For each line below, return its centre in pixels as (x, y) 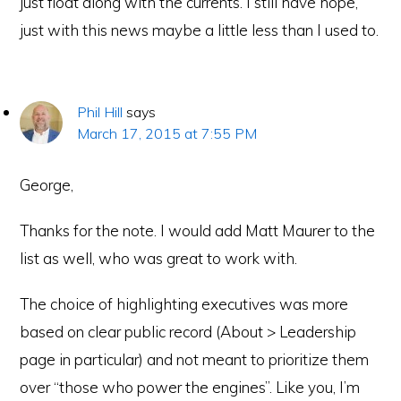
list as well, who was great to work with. (159, 258)
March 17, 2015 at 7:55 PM (167, 133)
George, (47, 185)
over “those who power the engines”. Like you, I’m (190, 387)
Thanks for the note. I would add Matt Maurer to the (198, 230)
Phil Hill (100, 112)
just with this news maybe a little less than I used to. (200, 30)
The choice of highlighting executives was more (184, 304)
